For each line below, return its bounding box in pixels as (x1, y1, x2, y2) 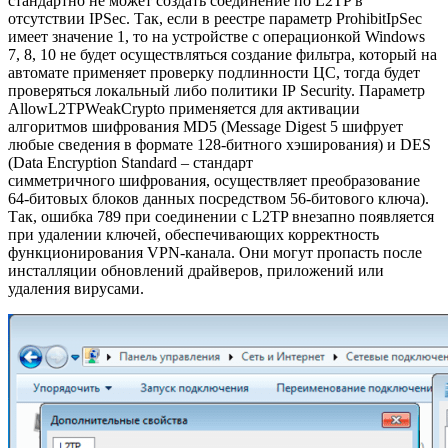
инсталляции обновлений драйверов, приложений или (8, 262, 384, 280)
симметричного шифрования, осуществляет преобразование (8, 172, 420, 190)
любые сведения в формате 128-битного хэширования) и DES (8, 136, 431, 154)
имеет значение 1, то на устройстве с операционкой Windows (8, 28, 425, 46)
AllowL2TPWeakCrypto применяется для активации (8, 100, 360, 118)
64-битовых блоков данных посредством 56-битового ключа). (8, 190, 429, 208)
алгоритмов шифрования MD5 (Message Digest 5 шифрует (8, 118, 403, 136)
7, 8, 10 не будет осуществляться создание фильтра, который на (8, 46, 437, 64)
